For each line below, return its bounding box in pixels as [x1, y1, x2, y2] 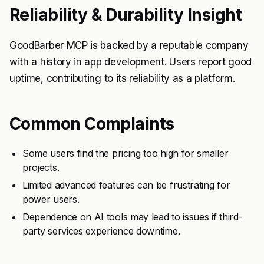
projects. [22, 161, 60, 173]
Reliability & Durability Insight [9, 5, 242, 25]
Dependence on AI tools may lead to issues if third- [22, 211, 243, 223]
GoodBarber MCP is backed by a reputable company [9, 39, 249, 51]
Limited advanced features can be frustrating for [22, 179, 230, 191]
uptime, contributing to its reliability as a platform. [9, 72, 235, 84]
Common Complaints [9, 114, 174, 134]
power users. [22, 193, 80, 205]
